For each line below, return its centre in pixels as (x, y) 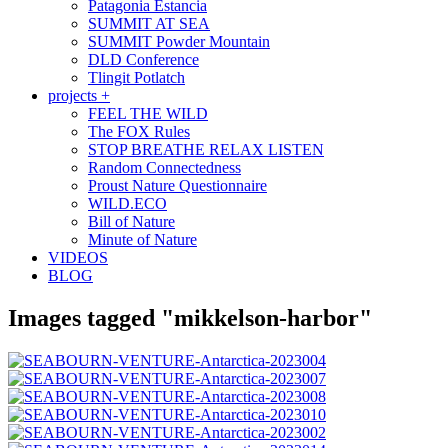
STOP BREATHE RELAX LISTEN (206, 150)
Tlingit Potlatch (136, 78)
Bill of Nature (131, 222)
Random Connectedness (164, 168)
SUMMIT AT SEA (149, 24)
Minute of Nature (142, 240)
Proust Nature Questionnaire (177, 186)
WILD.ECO (127, 204)
